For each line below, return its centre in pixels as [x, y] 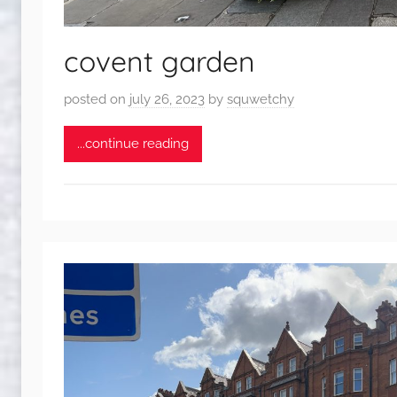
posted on [97, 99]
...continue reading [133, 144]
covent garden [160, 62]
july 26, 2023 [167, 99]
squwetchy [261, 99]
